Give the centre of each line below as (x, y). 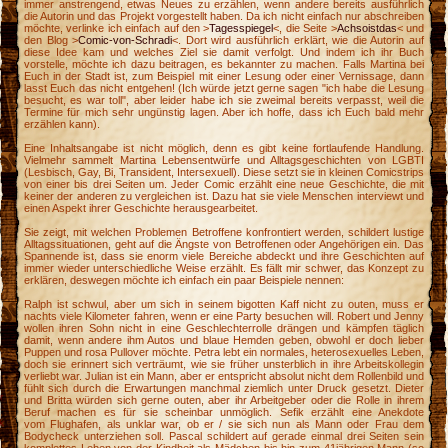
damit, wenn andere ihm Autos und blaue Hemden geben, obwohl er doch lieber (224, 340)
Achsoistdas (366, 28)
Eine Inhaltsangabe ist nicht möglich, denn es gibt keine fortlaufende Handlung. (224, 148)
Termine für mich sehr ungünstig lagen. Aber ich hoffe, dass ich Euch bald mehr (224, 112)
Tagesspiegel (241, 28)
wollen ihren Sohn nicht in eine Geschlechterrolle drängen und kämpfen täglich (224, 328)
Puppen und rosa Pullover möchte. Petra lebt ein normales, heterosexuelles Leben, (224, 352)
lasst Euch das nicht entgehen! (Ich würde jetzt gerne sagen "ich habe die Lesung (224, 88)
